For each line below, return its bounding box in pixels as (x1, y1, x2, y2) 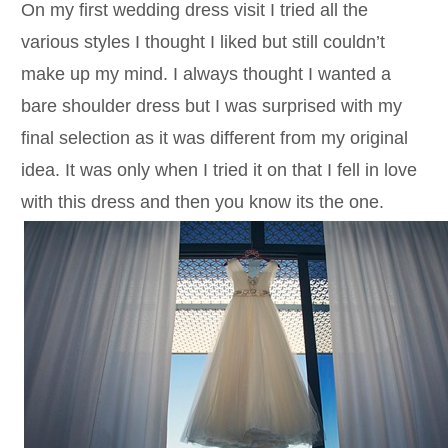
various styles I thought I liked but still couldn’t (20, 31, 385, 52)
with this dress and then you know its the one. (20, 191, 384, 212)
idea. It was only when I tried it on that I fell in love (20, 159, 417, 180)
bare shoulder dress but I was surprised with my (20, 95, 402, 116)
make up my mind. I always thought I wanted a (20, 63, 391, 84)
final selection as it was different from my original (20, 127, 408, 148)
